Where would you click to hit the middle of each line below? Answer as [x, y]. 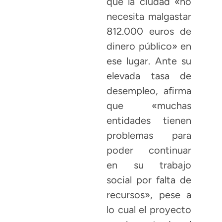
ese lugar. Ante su [149, 61]
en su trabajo [149, 165]
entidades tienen [149, 121]
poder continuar [149, 150]
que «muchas [149, 106]
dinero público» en [149, 46]
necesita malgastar [149, 17]
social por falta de [149, 180]
